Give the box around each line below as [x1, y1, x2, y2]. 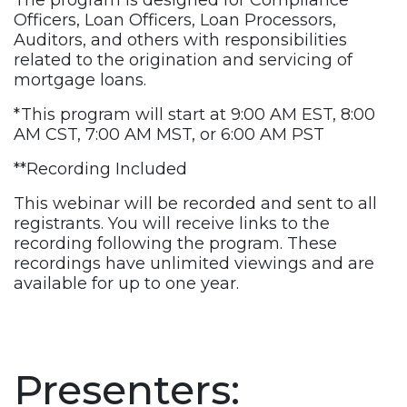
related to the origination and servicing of [14, 50, 352, 71]
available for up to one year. [14, 273, 239, 294]
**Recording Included [14, 159, 187, 180]
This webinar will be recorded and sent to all [14, 194, 377, 214]
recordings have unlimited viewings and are [14, 253, 374, 274]
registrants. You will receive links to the [14, 213, 330, 234]
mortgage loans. [14, 70, 146, 91]
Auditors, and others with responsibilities [14, 30, 347, 51]
